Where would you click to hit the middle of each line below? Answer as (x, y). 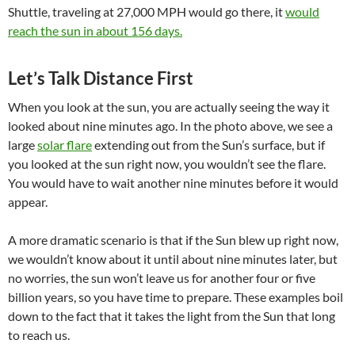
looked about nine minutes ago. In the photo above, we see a (170, 125)
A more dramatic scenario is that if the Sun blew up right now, (173, 239)
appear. (28, 201)
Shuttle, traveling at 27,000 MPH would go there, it (147, 11)
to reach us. (39, 334)
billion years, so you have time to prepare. (121, 296)
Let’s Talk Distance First (101, 78)
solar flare (65, 144)
